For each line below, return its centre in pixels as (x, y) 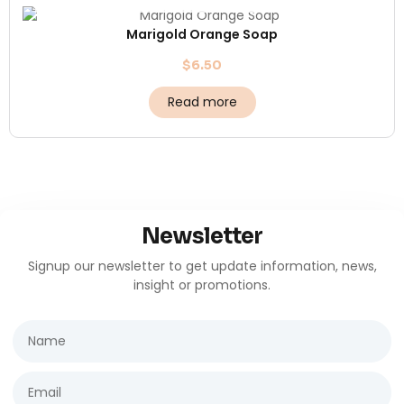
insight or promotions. (202, 285)
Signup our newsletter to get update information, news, (202, 266)
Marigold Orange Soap (202, 35)
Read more (202, 102)
